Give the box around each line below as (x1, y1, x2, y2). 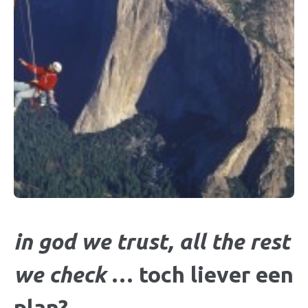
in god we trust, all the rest (14, 229, 289, 254)
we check (14, 262, 106, 287)
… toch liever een (106, 262, 294, 287)
